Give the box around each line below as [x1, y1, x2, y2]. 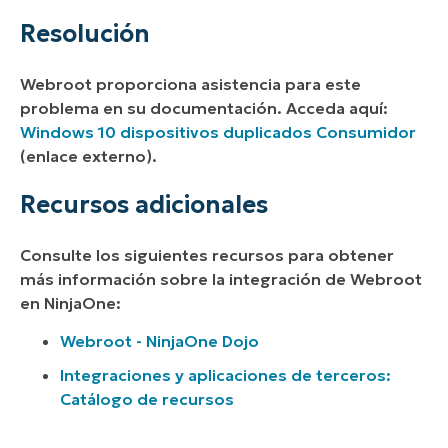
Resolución [20, 18, 150, 49]
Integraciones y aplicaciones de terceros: [60, 365, 391, 386]
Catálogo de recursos [60, 389, 234, 410]
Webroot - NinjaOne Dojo [60, 331, 259, 352]
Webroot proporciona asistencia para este [20, 73, 361, 94]
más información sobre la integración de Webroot [20, 268, 422, 289]
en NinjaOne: [20, 292, 121, 313]
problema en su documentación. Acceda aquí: [20, 97, 388, 118]
